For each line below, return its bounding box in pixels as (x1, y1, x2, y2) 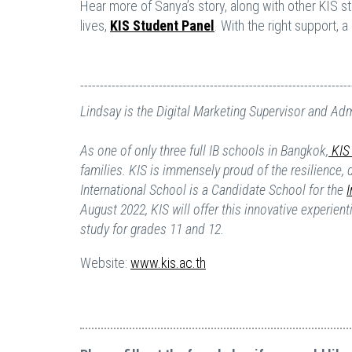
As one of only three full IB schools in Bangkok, (80, 142, 328, 159)
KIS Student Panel (110, 17, 214, 35)
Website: (80, 255, 130, 272)
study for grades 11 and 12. (80, 221, 224, 238)
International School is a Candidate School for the (80, 181, 346, 199)
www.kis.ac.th (130, 255, 206, 272)
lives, (80, 17, 110, 35)
